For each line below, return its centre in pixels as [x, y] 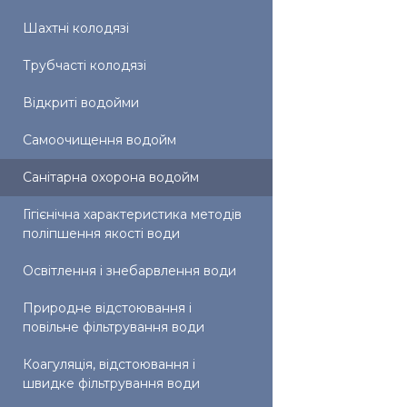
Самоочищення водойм [99, 140]
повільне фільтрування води [114, 327]
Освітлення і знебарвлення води [129, 271]
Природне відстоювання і [107, 308]
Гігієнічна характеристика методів [132, 214]
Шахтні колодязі [76, 28]
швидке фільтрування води [111, 383]
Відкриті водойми [81, 103]
